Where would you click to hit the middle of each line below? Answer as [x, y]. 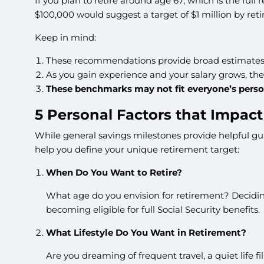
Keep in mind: [66, 37]
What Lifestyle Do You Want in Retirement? [146, 233]
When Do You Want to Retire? [114, 173]
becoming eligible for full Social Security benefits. [153, 210]
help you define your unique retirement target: [137, 150]
